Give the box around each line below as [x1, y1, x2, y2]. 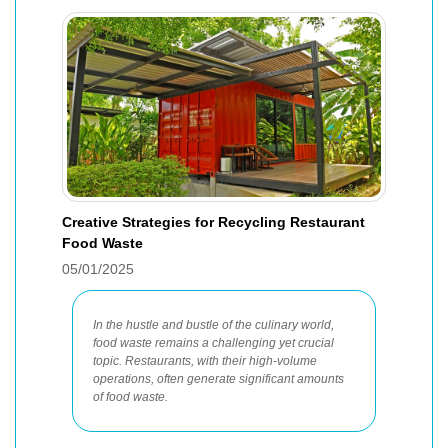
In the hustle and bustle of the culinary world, [93, 318, 334, 332]
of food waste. [93, 390, 168, 404]
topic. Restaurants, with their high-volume [93, 354, 317, 368]
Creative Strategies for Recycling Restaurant [62, 214, 365, 230]
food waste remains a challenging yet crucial [93, 336, 334, 350]
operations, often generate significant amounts [93, 372, 344, 386]
